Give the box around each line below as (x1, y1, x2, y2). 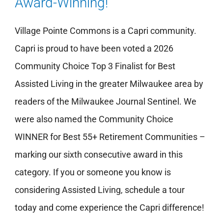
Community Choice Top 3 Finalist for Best (15, 61, 175, 72)
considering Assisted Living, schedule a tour (15, 185, 185, 195)
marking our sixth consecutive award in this (15, 149, 183, 160)
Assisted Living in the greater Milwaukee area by (15, 79, 203, 89)
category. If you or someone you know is (15, 167, 171, 178)
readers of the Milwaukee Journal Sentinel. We (15, 96, 196, 107)
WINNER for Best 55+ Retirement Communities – (15, 132, 205, 142)
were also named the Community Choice (15, 114, 173, 125)
